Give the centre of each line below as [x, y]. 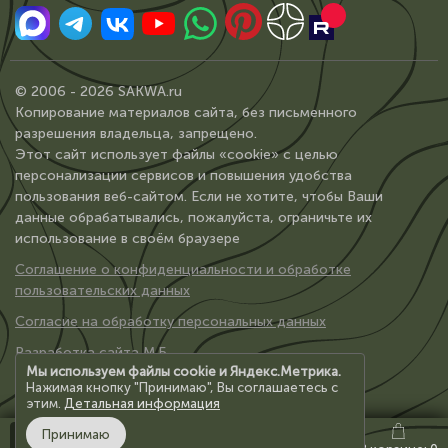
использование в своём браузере [127, 238]
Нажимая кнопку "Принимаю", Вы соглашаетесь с [182, 387]
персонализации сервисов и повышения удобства [183, 175]
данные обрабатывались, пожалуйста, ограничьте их [193, 217]
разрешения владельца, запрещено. [136, 133]
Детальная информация [142, 403]
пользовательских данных [102, 290]
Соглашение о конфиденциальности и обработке [183, 269]
